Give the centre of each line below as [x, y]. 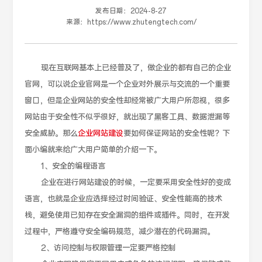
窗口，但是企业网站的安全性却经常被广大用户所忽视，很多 [127, 101]
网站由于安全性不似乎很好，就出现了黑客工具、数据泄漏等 [127, 117]
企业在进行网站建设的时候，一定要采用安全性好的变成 [128, 183]
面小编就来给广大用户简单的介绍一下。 [93, 150]
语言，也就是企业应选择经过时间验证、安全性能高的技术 [124, 199]
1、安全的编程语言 [65, 166]
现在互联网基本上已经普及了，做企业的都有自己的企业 [128, 68]
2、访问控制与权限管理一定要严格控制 [100, 248]
